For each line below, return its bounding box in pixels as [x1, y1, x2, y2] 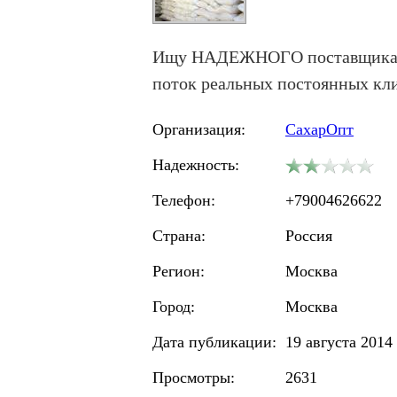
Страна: [152, 227, 206, 245]
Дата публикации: [152, 333, 276, 351]
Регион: [152, 262, 205, 280]
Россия [285, 227, 332, 245]
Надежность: [152, 156, 239, 174]
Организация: [152, 121, 245, 138]
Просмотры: [152, 369, 235, 386]
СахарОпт [285, 121, 354, 138]
